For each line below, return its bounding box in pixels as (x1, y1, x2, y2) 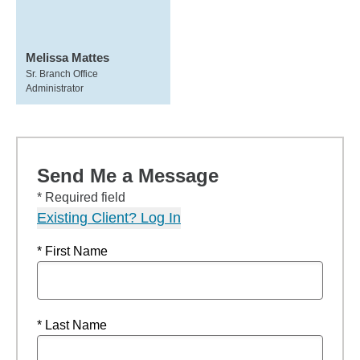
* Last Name (37, 318, 107, 332)
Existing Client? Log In (37, 210, 181, 226)
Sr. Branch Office (26, 68, 98, 80)
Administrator (26, 83, 84, 94)
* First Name (37, 244, 108, 258)
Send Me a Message (37, 165, 219, 186)
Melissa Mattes (26, 51, 109, 64)
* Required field (37, 190, 125, 204)
